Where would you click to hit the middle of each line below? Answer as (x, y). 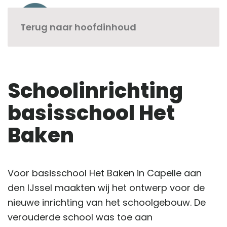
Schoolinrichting (95, 90)
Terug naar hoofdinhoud (78, 27)
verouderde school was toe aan (80, 217)
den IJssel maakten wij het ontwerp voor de (106, 187)
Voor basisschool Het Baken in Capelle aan (105, 173)
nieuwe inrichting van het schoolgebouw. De (107, 202)
